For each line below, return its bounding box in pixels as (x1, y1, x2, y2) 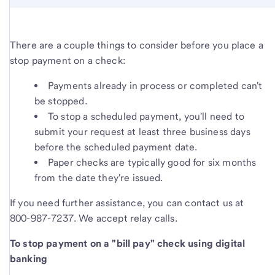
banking (10, 252, 48, 265)
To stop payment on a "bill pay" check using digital (10, 237, 246, 249)
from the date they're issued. (34, 171, 163, 184)
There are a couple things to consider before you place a (10, 39, 263, 51)
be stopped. (34, 95, 87, 107)
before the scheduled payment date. (34, 141, 200, 153)
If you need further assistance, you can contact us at (10, 196, 244, 209)
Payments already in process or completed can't (48, 79, 263, 91)
